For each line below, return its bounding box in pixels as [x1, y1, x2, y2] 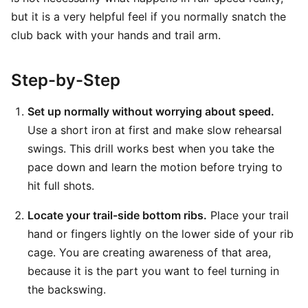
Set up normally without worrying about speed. [27, 104, 274, 118]
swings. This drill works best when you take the [27, 142, 274, 155]
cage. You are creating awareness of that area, [27, 245, 271, 259]
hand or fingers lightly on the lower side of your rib [27, 227, 294, 241]
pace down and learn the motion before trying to [27, 160, 283, 174]
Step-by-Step [11, 70, 120, 90]
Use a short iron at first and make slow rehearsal [27, 123, 282, 137]
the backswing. [27, 283, 106, 296]
